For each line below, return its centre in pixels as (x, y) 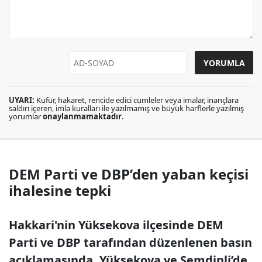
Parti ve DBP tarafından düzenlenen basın (130, 242)
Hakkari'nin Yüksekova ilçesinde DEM (116, 225)
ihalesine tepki (60, 190)
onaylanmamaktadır (82, 116)
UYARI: (22, 100)
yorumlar (26, 116)
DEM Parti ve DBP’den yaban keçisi (129, 174)
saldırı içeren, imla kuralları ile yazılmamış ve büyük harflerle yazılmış (126, 108)
